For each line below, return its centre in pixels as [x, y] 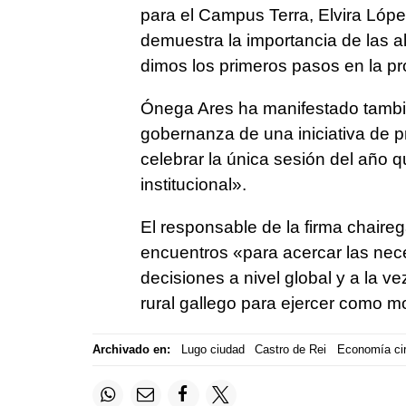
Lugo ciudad [213, 350]
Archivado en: [131, 350]
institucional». [193, 184]
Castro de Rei [290, 350]
